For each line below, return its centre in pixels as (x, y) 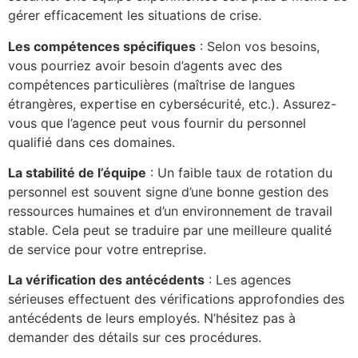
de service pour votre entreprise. (107, 250)
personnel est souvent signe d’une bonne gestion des (168, 192)
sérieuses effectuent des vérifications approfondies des (176, 299)
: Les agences (248, 280)
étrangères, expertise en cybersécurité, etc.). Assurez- (172, 103)
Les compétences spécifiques (102, 46)
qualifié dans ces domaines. (91, 142)
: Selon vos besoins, (258, 46)
